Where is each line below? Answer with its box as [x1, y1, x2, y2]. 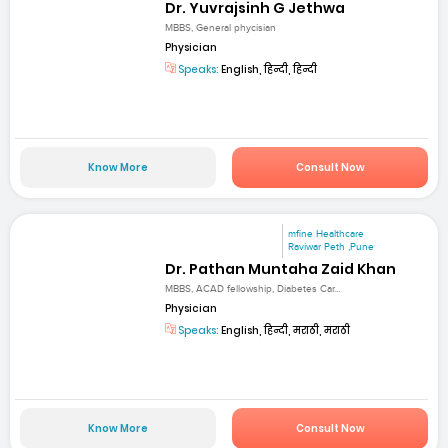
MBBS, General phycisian [165, 21, 277, 34]
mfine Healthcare [288, 228, 365, 241]
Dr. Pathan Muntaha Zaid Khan [165, 258, 397, 279]
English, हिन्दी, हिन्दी [219, 61, 318, 77]
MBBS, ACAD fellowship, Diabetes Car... [165, 282, 341, 295]
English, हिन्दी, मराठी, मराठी [219, 322, 351, 338]
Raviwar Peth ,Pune [288, 241, 375, 254]
